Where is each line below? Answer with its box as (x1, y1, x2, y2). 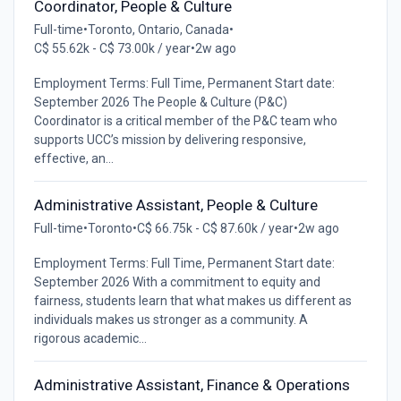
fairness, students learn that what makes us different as (33, 293, 352, 308)
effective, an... (33, 150, 114, 166)
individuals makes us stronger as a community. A (33, 311, 308, 327)
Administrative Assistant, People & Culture (33, 195, 318, 214)
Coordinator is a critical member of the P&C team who (33, 113, 337, 128)
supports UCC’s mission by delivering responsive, (33, 132, 306, 147)
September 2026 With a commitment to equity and (33, 274, 320, 289)
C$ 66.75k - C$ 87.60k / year (136, 220, 294, 235)
